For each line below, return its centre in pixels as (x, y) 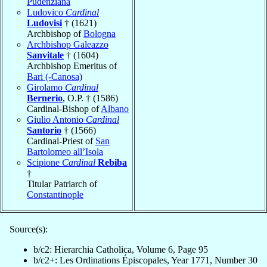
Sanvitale (45, 55)
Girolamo (46, 87)
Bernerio (45, 98)
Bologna (100, 33)
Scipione (44, 162)
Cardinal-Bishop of (64, 108)
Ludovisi (44, 23)
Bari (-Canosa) (55, 76)
